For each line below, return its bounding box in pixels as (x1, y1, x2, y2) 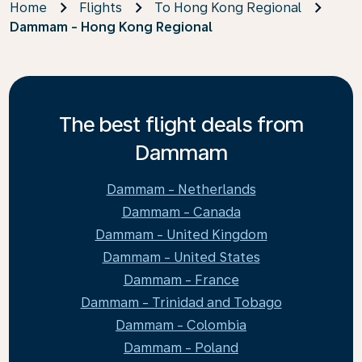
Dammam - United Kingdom (95, 227, 267, 242)
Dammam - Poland (124, 340, 238, 356)
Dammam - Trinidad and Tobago (80, 295, 282, 310)
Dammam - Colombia (116, 318, 246, 333)
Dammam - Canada (121, 204, 241, 220)
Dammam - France (123, 272, 239, 288)
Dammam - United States (102, 250, 260, 265)
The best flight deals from (58, 112, 304, 137)
